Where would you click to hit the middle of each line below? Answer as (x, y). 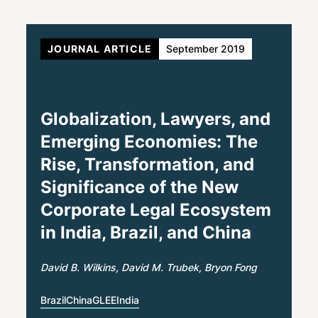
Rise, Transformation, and (148, 164)
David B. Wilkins (78, 267)
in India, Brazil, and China (146, 232)
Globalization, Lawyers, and (156, 119)
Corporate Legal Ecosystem (156, 209)
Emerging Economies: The (149, 141)
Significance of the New (140, 187)
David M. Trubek (160, 267)
